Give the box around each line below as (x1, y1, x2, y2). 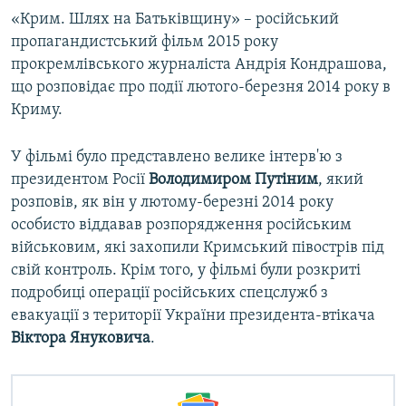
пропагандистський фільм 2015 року (11, 34, 278, 52)
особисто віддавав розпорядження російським (11, 217, 352, 235)
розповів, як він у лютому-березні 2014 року (11, 194, 333, 212)
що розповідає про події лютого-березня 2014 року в (11, 79, 391, 97)
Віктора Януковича (11, 330, 150, 348)
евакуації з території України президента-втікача (11, 307, 375, 325)
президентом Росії (11, 171, 149, 189)
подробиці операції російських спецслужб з (11, 285, 328, 303)
